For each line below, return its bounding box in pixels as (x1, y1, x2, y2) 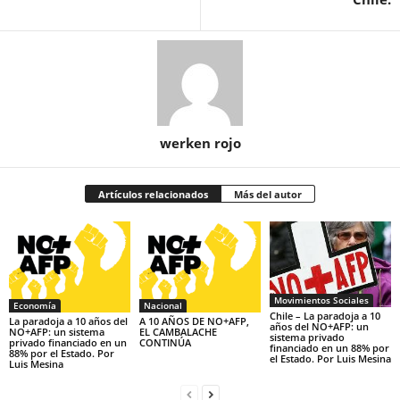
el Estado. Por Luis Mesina (269, 351, 391, 365)
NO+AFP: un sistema (9, 324, 104, 338)
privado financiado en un (9, 335, 127, 349)
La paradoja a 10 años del (9, 313, 128, 328)
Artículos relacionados (98, 187, 208, 201)
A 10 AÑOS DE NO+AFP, (138, 313, 249, 328)
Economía (13, 298, 56, 312)
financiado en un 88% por (269, 340, 389, 354)
